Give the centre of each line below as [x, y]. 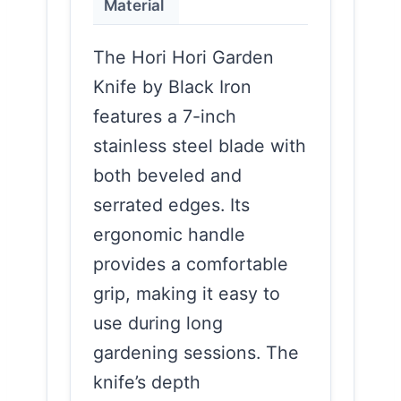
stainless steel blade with [200, 145]
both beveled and [167, 175]
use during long [158, 323]
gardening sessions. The [196, 352]
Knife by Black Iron [172, 86]
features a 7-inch [165, 116]
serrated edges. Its [171, 205]
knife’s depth [147, 382]
